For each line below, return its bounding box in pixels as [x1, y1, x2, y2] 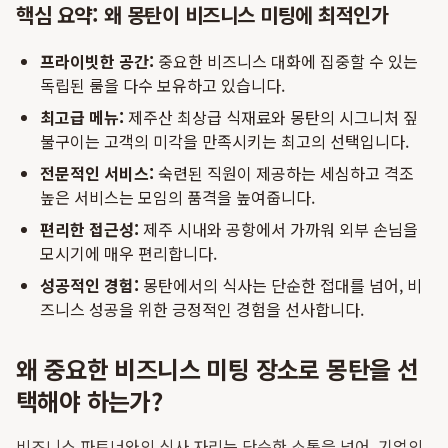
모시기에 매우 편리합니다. [40, 241, 217, 265]
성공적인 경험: [40, 273, 139, 297]
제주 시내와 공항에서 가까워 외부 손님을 [139, 217, 418, 241]
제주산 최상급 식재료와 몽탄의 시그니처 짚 [124, 105, 418, 129]
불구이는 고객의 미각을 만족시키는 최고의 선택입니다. [40, 129, 409, 153]
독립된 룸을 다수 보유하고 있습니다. [40, 73, 285, 97]
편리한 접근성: [40, 217, 139, 241]
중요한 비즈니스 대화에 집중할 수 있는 [154, 49, 418, 73]
